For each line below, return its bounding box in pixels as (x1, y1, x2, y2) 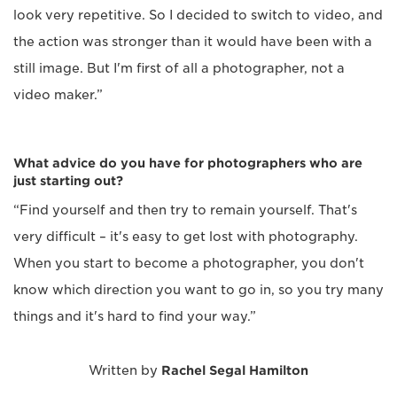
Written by (89, 363, 161, 378)
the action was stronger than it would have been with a (13, 35, 372, 50)
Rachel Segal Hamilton (161, 363, 308, 378)
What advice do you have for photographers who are (13, 156, 362, 171)
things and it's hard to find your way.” (13, 309, 256, 324)
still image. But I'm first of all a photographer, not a (13, 61, 345, 76)
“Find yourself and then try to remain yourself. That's (13, 203, 357, 218)
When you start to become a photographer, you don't (13, 256, 364, 271)
